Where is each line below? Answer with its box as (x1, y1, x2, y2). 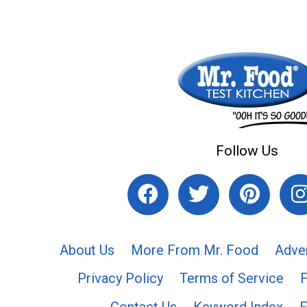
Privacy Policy (77, 270, 163, 287)
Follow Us (215, 142, 278, 159)
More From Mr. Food (130, 241, 258, 258)
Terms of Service (179, 270, 284, 287)
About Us (59, 241, 114, 258)
